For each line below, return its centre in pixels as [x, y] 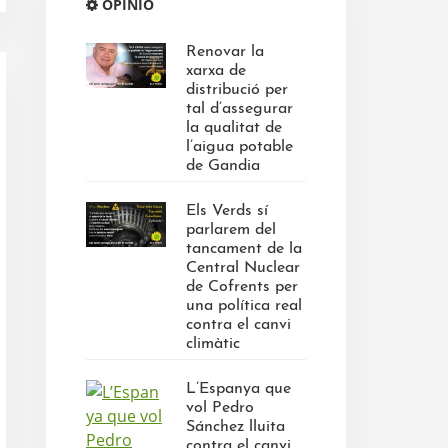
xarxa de [216, 71]
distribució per [237, 90]
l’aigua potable [239, 147]
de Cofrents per [242, 287]
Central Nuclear [243, 268]
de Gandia [223, 166]
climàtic [213, 344]
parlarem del [231, 230]
